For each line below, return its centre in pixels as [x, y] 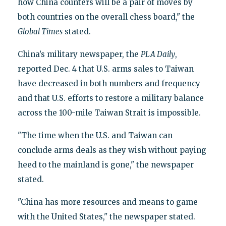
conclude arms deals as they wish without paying [112, 150]
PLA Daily [158, 54]
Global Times [40, 31]
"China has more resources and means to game [107, 202]
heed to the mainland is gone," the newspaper [105, 164]
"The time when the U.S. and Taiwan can [95, 135]
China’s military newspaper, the [79, 54]
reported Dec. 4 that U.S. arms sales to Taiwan [105, 69]
